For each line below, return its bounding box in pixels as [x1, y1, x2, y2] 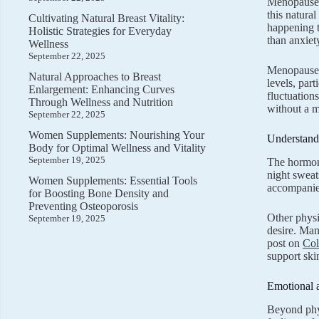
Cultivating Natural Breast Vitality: [28, 12, 184, 24]
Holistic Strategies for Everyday [28, 25, 172, 37]
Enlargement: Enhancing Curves [28, 83, 174, 95]
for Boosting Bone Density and [28, 187, 169, 199]
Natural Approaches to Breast [28, 70, 161, 83]
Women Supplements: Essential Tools [28, 174, 197, 187]
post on [266, 237, 303, 250]
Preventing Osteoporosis [28, 200, 138, 212]
